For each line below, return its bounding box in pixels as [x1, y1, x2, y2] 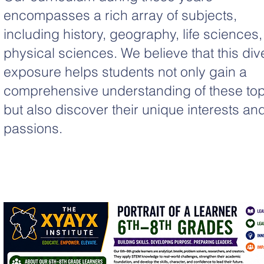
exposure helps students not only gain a [4, 63, 247, 80]
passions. [4, 120, 62, 137]
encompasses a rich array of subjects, [4, 6, 237, 24]
